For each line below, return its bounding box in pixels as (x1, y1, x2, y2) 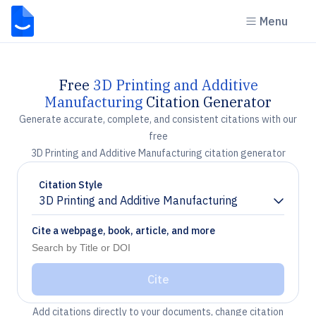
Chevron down (38, 199, 111, 214)
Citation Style (39, 178, 102, 191)
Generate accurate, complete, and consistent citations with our (19, 113, 297, 126)
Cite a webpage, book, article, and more (32, 224, 215, 237)
